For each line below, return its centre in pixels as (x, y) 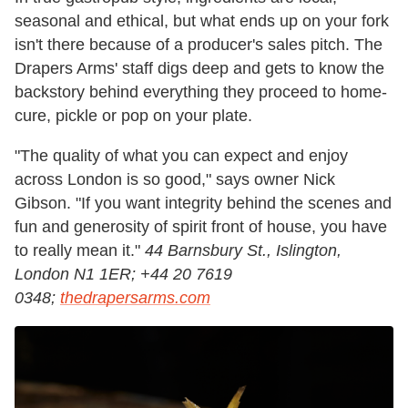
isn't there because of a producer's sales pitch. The (199, 45)
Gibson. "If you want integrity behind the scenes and (203, 204)
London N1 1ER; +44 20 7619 (123, 275)
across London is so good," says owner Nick (175, 180)
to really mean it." (80, 251)
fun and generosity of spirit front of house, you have (201, 227)
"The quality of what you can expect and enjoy (181, 156)
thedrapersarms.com (135, 298)
